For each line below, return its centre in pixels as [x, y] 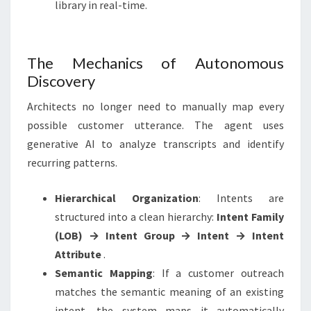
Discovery [61, 81]
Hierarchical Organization [127, 198]
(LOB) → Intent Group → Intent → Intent [169, 235]
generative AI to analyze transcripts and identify [155, 144]
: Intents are [241, 198]
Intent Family [250, 217]
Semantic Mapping [104, 273]
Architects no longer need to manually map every [155, 106]
